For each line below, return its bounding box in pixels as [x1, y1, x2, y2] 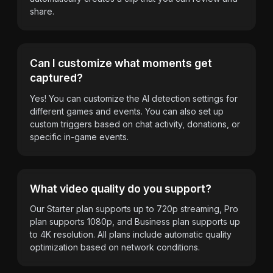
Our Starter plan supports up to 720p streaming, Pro [30, 204, 238, 214]
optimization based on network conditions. [30, 242, 200, 252]
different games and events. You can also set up [30, 105, 224, 116]
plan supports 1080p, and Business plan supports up [30, 216, 240, 227]
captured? [30, 71, 83, 84]
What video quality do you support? [30, 182, 211, 195]
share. [30, 6, 54, 16]
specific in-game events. [30, 131, 129, 142]
